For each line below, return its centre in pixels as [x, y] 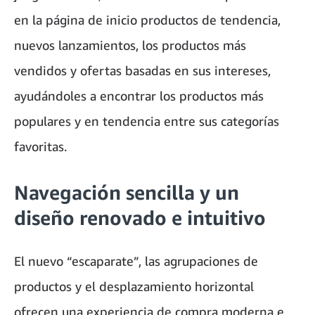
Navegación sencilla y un [127, 193]
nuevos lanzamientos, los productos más [130, 45]
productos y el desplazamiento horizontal [134, 287]
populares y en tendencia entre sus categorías [147, 121]
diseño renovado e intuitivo [140, 218]
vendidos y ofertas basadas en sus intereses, [142, 71]
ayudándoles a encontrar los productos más [139, 96]
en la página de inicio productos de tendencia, [147, 20]
